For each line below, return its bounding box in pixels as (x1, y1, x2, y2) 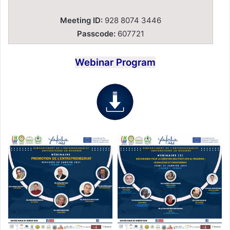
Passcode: (77, 29, 116, 39)
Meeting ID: (60, 15, 103, 26)
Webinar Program (74, 56, 156, 68)
